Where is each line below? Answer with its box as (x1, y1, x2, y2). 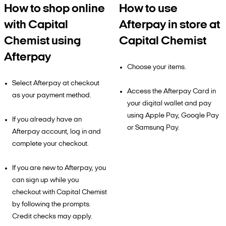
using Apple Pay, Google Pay (127, 112, 219, 120)
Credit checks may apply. (12, 213, 92, 220)
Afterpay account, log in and (12, 128, 101, 136)
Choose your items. (127, 64, 186, 71)
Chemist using (4, 35, 81, 47)
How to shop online (4, 3, 105, 15)
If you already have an (12, 116, 82, 124)
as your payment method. (12, 92, 91, 99)
